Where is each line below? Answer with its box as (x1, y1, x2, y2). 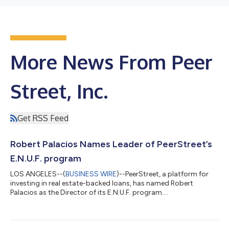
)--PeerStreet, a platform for (117, 169, 209, 178)
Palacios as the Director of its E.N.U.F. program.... (10, 188, 168, 197)
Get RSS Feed (17, 112, 68, 123)
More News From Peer (10, 49, 213, 74)
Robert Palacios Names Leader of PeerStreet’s (10, 138, 212, 150)
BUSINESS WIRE (65, 169, 117, 178)
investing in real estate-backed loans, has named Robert (10, 178, 193, 188)
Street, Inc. (10, 78, 108, 103)
